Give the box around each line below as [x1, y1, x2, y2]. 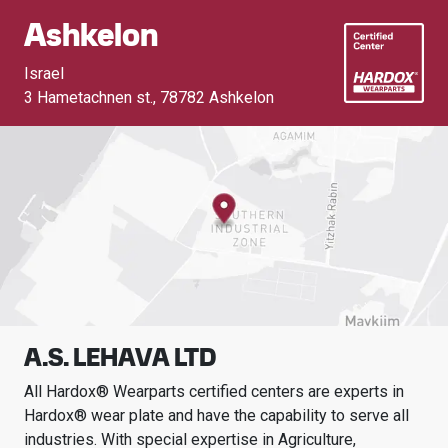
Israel [24, 64, 64, 83]
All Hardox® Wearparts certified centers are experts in [24, 382, 404, 401]
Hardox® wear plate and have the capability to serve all [24, 406, 409, 425]
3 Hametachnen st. [24, 88, 153, 107]
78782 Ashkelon [160, 88, 274, 107]
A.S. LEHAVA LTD [24, 341, 216, 373]
